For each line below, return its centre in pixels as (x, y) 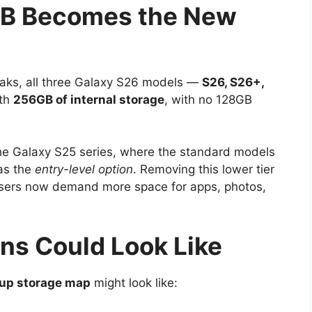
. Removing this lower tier (204, 170)
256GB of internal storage (89, 99)
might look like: (134, 282)
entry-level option (84, 170)
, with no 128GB (208, 99)
